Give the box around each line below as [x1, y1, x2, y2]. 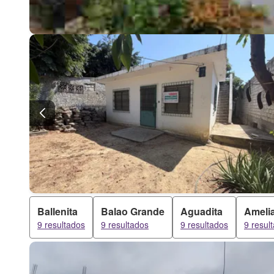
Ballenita [37, 204, 78, 218]
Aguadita [180, 204, 223, 218]
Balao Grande [101, 204, 165, 218]
